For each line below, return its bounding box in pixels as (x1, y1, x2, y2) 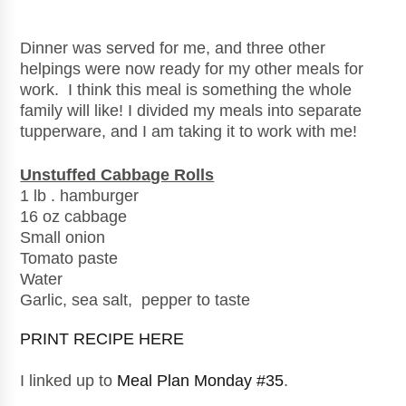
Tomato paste (20, 248, 119, 267)
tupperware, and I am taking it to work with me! (20, 121, 362, 140)
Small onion (20, 227, 106, 246)
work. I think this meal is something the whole (20, 80, 353, 99)
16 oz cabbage (20, 207, 128, 226)
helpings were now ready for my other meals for (20, 59, 364, 78)
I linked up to (20, 371, 118, 390)
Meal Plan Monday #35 (117, 371, 285, 390)
